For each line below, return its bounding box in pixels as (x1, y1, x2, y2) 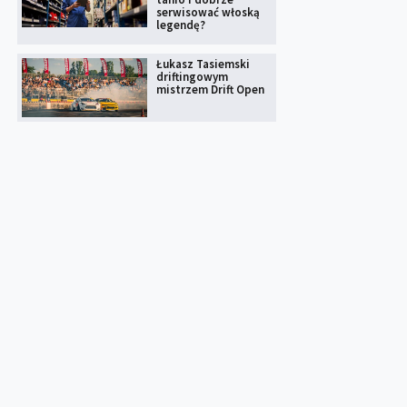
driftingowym (155, 68, 228, 84)
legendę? (155, 16, 205, 33)
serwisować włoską (155, 4, 260, 20)
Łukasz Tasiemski (155, 55, 250, 72)
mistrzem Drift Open (155, 81, 264, 97)
